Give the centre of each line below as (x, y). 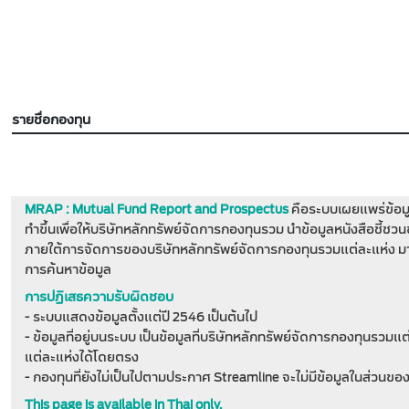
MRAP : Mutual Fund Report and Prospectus (157, 210)
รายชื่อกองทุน (51, 120)
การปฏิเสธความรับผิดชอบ (99, 297)
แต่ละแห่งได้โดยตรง (82, 357)
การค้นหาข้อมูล (68, 270)
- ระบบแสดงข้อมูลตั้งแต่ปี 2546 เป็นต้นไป (141, 317)
